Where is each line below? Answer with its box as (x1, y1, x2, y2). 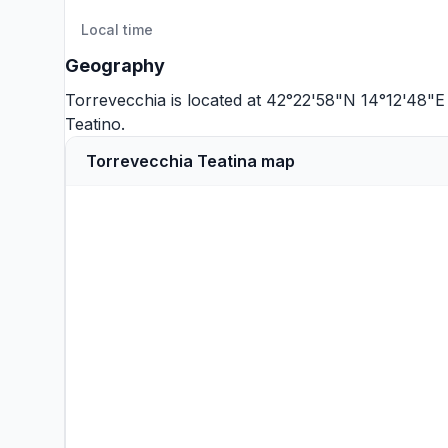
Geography (65, 55, 165, 76)
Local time (81, 21, 153, 38)
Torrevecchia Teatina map (86, 151, 295, 171)
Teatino (65, 114, 121, 134)
